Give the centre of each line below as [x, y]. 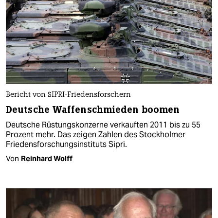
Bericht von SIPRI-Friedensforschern [68, 95]
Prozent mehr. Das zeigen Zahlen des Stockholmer [96, 134]
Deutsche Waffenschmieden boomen [93, 109]
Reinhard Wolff [47, 158]
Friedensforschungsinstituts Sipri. [66, 144]
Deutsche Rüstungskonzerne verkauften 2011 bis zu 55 [103, 125]
